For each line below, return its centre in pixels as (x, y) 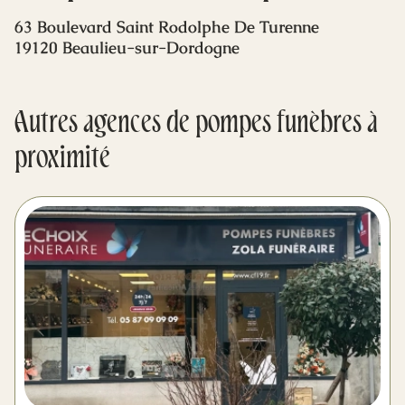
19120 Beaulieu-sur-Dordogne (127, 47)
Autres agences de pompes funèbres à (196, 125)
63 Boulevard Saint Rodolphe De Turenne (167, 27)
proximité (62, 160)
